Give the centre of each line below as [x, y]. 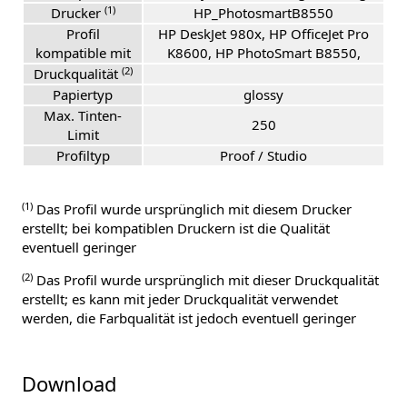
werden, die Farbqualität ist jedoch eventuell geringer [189, 318]
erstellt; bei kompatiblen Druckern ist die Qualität [176, 228]
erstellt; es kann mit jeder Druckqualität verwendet [180, 299]
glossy [263, 95]
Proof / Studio [263, 156]
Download [69, 384]
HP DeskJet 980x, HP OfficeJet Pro [263, 34]
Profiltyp [83, 156]
